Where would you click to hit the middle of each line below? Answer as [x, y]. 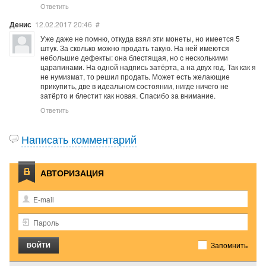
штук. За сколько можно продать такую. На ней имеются [135, 48]
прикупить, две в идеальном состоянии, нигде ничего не [134, 86]
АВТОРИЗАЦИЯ [72, 173]
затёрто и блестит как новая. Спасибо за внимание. [128, 95]
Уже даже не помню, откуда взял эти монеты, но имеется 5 [140, 38]
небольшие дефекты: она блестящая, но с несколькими [134, 57]
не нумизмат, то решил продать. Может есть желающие [135, 76]
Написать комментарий [79, 139]
